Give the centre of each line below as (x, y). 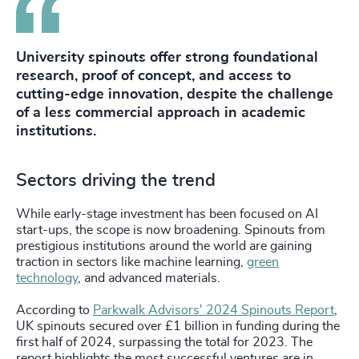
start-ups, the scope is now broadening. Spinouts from (171, 230)
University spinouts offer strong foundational (167, 57)
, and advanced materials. (152, 278)
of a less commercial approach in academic (161, 113)
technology (47, 278)
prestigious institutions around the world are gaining (164, 246)
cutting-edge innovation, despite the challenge (175, 94)
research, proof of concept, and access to (153, 76)
